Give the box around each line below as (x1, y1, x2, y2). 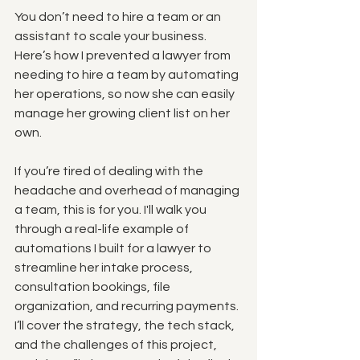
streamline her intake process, (14, 260, 195, 274)
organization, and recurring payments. (14, 299, 241, 313)
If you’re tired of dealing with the (14, 164, 206, 178)
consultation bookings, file (14, 280, 173, 293)
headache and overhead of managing (14, 183, 242, 197)
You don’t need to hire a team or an (14, 10, 223, 23)
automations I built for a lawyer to (14, 241, 214, 255)
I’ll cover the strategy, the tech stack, (14, 318, 237, 332)
